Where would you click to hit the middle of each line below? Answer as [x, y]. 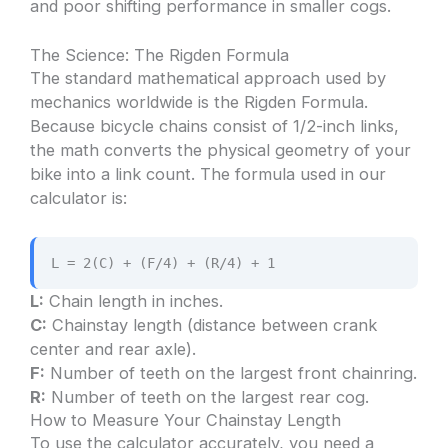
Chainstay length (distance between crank [212, 325]
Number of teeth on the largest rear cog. [208, 397]
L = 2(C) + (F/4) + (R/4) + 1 [162, 262]
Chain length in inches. [134, 301]
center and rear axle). [113, 349]
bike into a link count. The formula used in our [208, 174]
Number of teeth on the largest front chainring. [231, 373]
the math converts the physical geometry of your [221, 150]
